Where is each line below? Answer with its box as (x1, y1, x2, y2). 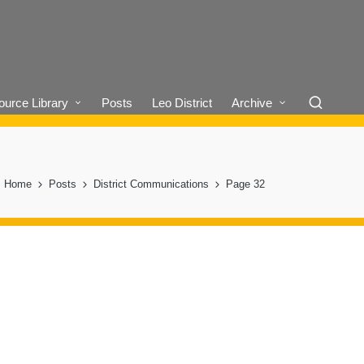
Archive (232, 95, 273, 110)
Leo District (152, 95, 213, 110)
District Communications (93, 177, 209, 190)
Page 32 (226, 177, 265, 190)
